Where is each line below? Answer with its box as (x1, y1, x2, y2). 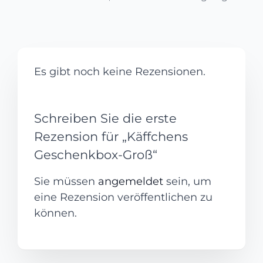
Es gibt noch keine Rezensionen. (34, 65, 206, 79)
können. (34, 206, 77, 220)
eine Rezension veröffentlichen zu (34, 190, 213, 204)
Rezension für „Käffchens (34, 129, 188, 144)
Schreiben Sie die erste (34, 111, 177, 126)
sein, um (163, 174, 212, 188)
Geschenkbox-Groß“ (34, 147, 158, 163)
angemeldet (98, 174, 164, 188)
